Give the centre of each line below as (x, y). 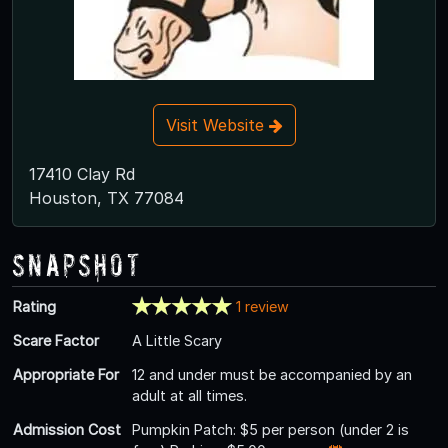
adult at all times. (189, 395)
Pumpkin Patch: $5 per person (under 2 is (270, 429)
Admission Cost (67, 429)
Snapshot (77, 264)
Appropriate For (66, 374)
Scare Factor (56, 340)
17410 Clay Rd (82, 173)
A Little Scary (177, 340)
